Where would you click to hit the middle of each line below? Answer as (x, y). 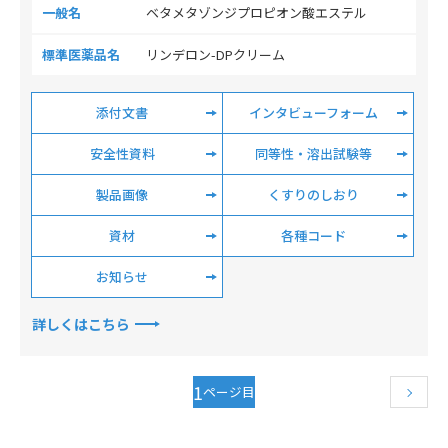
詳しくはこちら (81, 324)
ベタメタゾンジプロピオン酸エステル (256, 12)
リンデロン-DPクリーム (215, 54)
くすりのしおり (313, 194)
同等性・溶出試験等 (313, 153)
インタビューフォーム (313, 112)
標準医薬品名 (81, 54)
